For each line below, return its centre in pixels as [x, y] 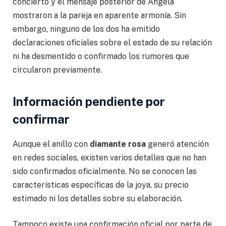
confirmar [41, 119]
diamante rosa [118, 144]
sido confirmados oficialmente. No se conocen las [105, 171]
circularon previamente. [57, 70]
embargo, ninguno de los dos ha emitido [86, 29]
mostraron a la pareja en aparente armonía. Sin [99, 15]
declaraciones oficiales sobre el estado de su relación [112, 42]
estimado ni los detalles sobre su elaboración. [98, 198]
